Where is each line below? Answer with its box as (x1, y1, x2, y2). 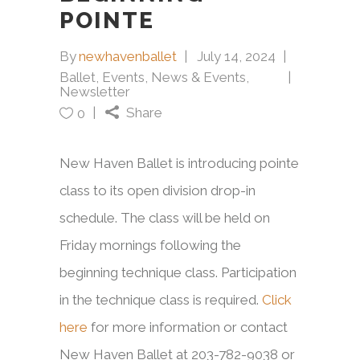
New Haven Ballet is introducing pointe (59, 154, 299, 171)
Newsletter (59, 83, 130, 100)
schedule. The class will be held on (59, 209, 270, 226)
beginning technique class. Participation (59, 264, 297, 280)
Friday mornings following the (59, 236, 241, 253)
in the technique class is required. (59, 291, 262, 308)
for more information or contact (88, 318, 288, 335)
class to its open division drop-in (59, 182, 256, 198)
